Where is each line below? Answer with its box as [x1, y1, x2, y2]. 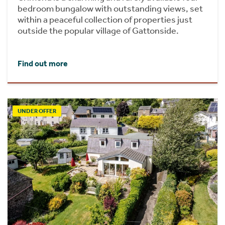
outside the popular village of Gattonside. [18, 25, 179, 36]
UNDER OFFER [18, 107, 56, 115]
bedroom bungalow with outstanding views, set [18, 3, 203, 14]
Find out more [18, 58, 68, 68]
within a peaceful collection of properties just [18, 14, 192, 25]
